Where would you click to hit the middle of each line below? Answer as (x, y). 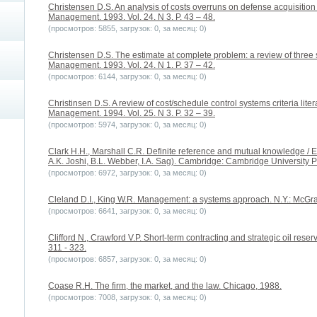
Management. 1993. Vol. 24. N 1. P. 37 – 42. (132, 65)
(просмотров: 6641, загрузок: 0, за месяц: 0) (127, 211)
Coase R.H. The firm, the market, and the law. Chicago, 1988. (165, 286)
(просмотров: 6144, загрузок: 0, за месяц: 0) (127, 77)
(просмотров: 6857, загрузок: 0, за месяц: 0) (127, 259)
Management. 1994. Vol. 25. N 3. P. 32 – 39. (132, 114)
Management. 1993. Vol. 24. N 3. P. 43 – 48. (132, 17)
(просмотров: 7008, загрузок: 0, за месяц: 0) (127, 298)
